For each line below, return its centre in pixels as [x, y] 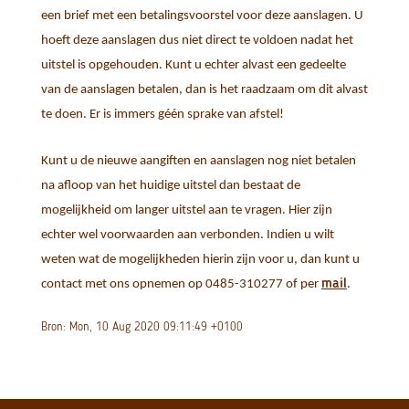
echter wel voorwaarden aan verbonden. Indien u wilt [187, 236]
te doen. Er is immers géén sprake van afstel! [162, 115]
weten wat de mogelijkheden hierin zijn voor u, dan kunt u [200, 260]
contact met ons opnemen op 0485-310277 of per [181, 285]
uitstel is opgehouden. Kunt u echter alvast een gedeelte [193, 66]
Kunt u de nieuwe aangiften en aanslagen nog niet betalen [198, 162]
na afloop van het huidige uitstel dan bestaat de [170, 186]
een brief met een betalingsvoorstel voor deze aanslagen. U [202, 16]
